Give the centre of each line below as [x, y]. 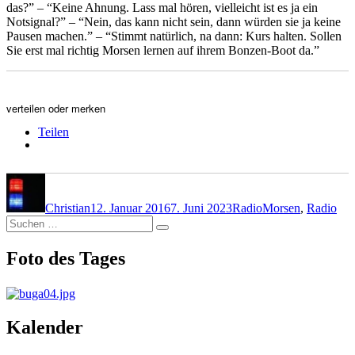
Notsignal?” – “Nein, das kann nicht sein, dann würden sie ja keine [174, 22]
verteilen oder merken [56, 109]
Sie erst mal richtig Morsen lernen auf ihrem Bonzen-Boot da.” [163, 51]
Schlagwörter [295, 180]
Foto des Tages [66, 259]
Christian [68, 208]
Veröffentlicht [124, 180]
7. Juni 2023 [201, 208]
